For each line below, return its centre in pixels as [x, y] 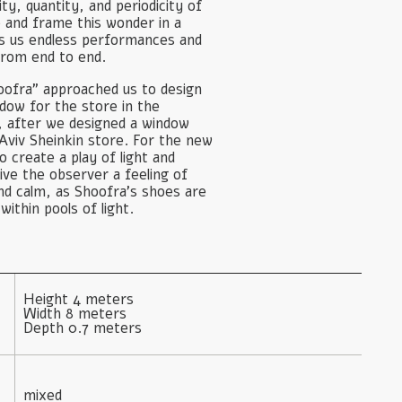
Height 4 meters [78, 299]
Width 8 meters [74, 314]
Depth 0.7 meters [82, 328]
